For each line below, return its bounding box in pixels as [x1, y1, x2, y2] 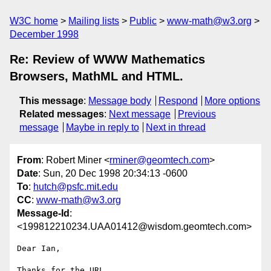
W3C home [10, 16, 58, 26]
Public [129, 16, 157, 26]
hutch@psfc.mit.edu [33, 181, 118, 192]
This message [19, 96, 83, 106]
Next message [109, 109, 171, 119]
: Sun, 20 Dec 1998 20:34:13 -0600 [38, 168, 188, 179]
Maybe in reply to [65, 122, 139, 132]
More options [204, 96, 261, 106]
